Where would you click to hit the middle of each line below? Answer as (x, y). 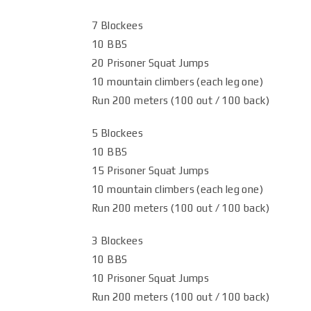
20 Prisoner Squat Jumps (151, 63)
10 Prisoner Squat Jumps (151, 278)
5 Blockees (117, 133)
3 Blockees (117, 241)
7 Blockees (117, 25)
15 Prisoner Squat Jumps (151, 170)
